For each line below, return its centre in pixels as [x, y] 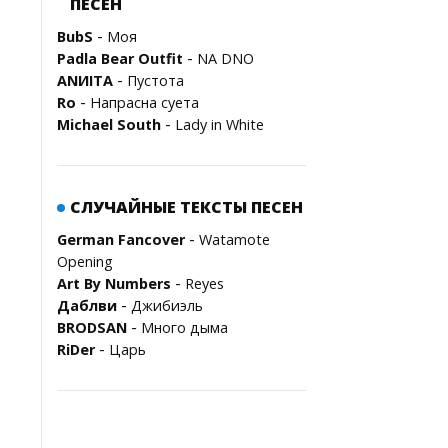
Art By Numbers [114, 283]
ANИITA [85, 80]
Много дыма [184, 327]
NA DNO [225, 58]
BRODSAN [92, 327]
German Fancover [121, 239]
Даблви [87, 305]
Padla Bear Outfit [120, 58]
